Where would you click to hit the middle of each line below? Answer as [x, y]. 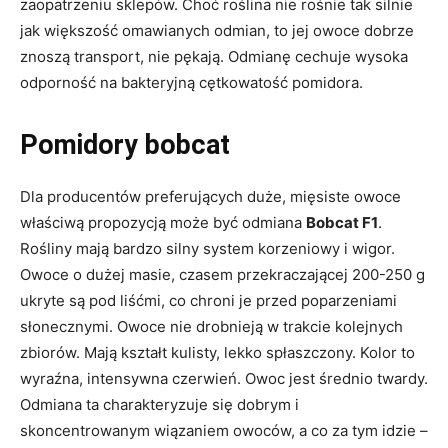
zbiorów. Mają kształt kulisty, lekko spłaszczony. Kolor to [217, 352]
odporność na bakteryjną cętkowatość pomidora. [191, 82]
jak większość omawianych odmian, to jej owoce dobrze [217, 30]
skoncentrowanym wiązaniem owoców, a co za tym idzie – [224, 430]
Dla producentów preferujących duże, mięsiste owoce [210, 196]
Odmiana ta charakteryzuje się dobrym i [159, 404]
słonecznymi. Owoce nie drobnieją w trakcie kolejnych [211, 326]
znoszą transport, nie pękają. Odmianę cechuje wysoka [214, 56]
